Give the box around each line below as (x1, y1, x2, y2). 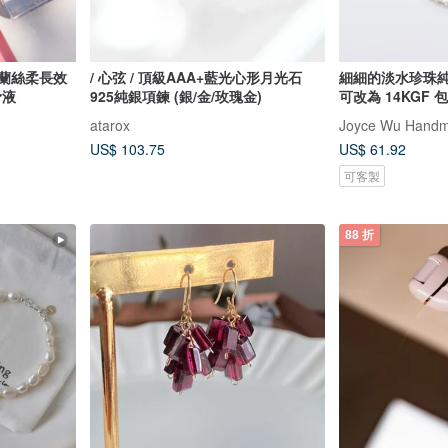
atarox (89, 114, 130, 135)
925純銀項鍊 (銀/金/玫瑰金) (89, 85, 262, 106)
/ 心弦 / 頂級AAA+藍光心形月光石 (89, 66, 302, 87)
